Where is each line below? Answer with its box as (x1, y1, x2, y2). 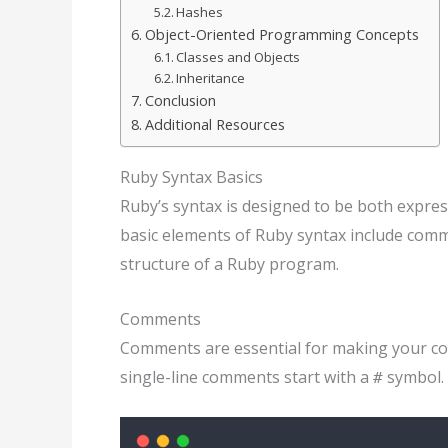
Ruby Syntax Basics (120, 166, 263, 189)
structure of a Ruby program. (120, 253, 339, 276)
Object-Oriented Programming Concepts (144, 25, 419, 45)
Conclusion (144, 91, 216, 111)
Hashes (176, 3, 224, 22)
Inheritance (176, 69, 246, 88)
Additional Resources (144, 115, 285, 135)
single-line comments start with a (120, 365, 373, 388)
